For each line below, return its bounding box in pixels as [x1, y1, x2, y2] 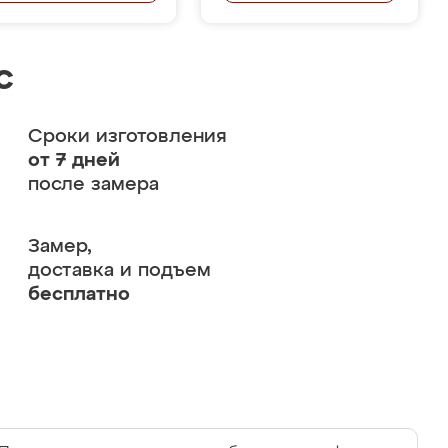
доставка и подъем [27, 261, 211, 280]
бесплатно [27, 285, 130, 304]
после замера [27, 175, 159, 194]
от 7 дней [27, 151, 120, 170]
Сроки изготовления [27, 127, 227, 146]
